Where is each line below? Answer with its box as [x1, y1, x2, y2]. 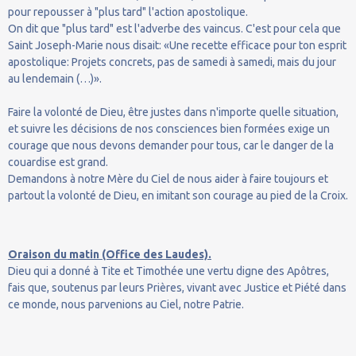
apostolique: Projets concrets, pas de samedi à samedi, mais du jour [8, 55, 336, 68]
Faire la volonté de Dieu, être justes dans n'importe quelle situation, [8, 105, 339, 118]
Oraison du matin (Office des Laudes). [8, 247, 211, 261]
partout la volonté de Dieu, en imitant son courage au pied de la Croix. [8, 188, 348, 202]
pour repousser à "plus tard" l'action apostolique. [8, 5, 248, 18]
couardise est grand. [8, 155, 108, 168]
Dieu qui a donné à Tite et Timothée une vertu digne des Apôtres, [8, 264, 329, 277]
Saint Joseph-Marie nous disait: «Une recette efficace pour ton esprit [8, 38, 346, 52]
